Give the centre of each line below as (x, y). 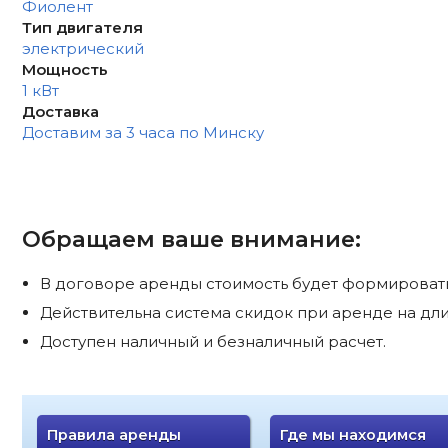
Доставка (60, 111)
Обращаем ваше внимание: (191, 238)
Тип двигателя (82, 27)
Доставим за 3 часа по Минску (142, 132)
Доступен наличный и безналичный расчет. (212, 342)
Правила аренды (113, 435)
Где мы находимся (352, 435)
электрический (82, 48)
